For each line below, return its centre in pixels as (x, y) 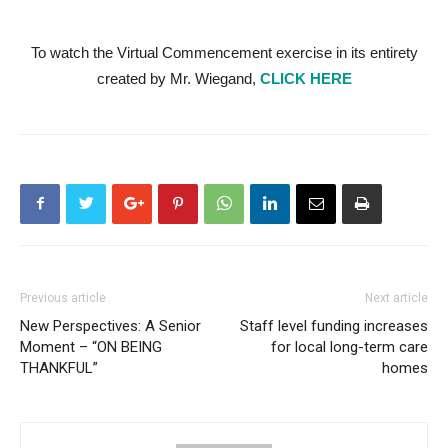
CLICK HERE (305, 78)
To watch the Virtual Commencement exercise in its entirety (224, 52)
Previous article (63, 297)
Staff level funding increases (334, 325)
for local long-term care (349, 346)
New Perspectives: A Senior (110, 325)
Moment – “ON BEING (91, 346)
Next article (396, 297)
